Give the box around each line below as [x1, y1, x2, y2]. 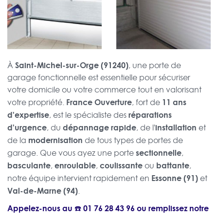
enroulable [54, 160, 96, 171]
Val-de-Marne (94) [7, 185, 78, 197]
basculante [7, 160, 51, 171]
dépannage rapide [63, 122, 136, 133]
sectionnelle [136, 147, 182, 159]
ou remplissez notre [135, 202, 209, 214]
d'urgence [7, 122, 47, 133]
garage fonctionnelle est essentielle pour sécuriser [7, 72, 190, 83]
